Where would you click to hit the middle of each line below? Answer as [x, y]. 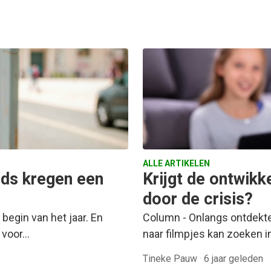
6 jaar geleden [233, 259]
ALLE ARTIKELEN [176, 164]
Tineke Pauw [171, 259]
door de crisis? [198, 199]
